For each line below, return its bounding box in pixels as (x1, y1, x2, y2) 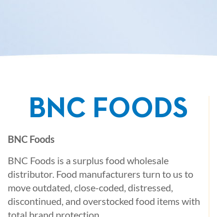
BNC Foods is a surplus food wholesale (8, 155, 169, 166)
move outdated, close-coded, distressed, (8, 182, 173, 193)
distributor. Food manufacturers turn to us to (8, 168, 193, 180)
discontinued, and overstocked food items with (8, 195, 200, 207)
